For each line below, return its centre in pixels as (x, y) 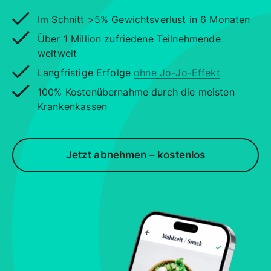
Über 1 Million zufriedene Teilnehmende (129, 38)
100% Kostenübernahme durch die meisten (136, 92)
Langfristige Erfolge (86, 72)
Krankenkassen (72, 106)
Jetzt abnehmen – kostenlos (135, 155)
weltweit (57, 53)
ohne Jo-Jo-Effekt (177, 72)
